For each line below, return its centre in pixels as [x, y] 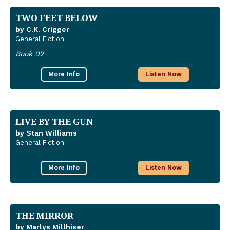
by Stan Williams [46, 133]
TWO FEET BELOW [56, 17]
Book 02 [30, 54]
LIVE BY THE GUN [54, 122]
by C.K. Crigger [42, 29]
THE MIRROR [44, 215]
